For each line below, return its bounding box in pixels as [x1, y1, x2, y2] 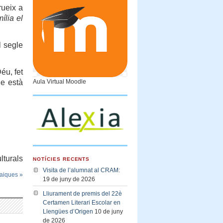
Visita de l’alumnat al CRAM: [43, 167, 120, 174]
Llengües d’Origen [43, 208, 93, 215]
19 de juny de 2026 [43, 176, 95, 183]
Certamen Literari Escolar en [43, 199, 120, 206]
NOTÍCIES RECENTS [33, 156, 90, 162]
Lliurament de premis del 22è [43, 190, 122, 197]
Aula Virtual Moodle [33, 78, 86, 85]
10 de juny [95, 208, 123, 215]
